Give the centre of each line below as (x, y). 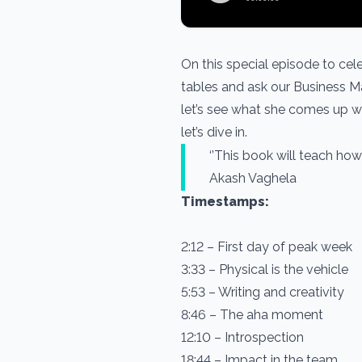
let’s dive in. (245, 132)
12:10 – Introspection (242, 337)
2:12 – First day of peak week (267, 247)
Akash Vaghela (253, 178)
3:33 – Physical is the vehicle (265, 269)
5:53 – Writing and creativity (263, 292)
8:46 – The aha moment (252, 315)
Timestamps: (225, 202)
